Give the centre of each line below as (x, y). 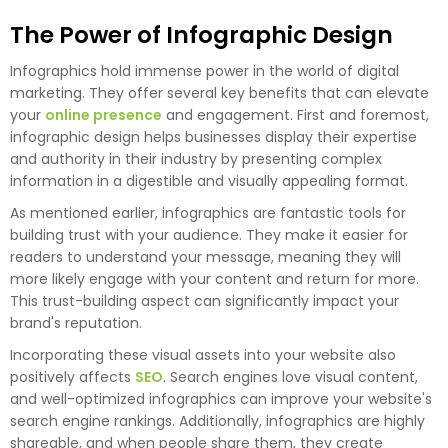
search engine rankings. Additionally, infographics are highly (217, 421)
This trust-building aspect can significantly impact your (204, 301)
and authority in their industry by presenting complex (196, 159)
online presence (103, 115)
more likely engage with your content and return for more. (214, 279)
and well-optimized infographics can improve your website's (221, 399)
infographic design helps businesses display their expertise (213, 137)
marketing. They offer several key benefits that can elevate (219, 93)
